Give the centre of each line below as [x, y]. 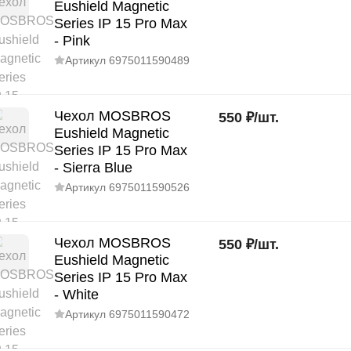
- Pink [72, 41]
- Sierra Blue [93, 168]
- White [76, 295]
